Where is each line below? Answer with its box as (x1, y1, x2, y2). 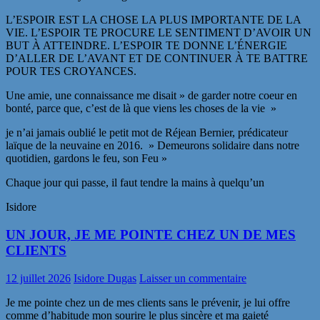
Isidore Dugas (74, 271, 136, 284)
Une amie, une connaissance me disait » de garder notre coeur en (6, 89, 297, 102)
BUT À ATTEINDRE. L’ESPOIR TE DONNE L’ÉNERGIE (6, 39, 287, 52)
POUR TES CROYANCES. (6, 65, 136, 78)
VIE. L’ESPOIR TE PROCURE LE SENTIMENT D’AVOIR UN (6, 26, 311, 39)
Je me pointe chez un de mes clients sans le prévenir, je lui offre (6, 296, 290, 309)
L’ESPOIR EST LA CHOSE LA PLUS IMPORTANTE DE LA (6, 14, 301, 26)
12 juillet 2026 (6, 271, 71, 284)
